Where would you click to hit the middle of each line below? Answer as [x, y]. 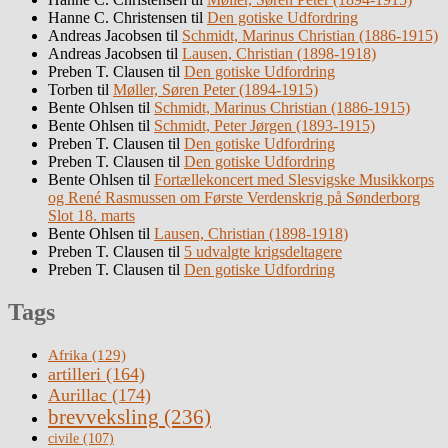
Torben [70, 90]
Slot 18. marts [91, 216]
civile [63, 438]
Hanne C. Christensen [117, 18]
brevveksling [103, 416]
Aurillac [77, 394]
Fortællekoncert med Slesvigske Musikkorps [294, 180]
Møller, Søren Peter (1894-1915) [215, 90]
